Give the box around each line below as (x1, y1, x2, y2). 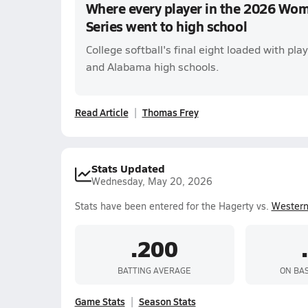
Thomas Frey (142, 105, 199, 119)
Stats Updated (91, 160, 165, 176)
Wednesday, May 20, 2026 (91, 175, 212, 188)
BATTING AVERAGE (118, 264, 191, 276)
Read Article (74, 105, 129, 119)
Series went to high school (85, 16, 247, 36)
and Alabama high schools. (85, 59, 219, 74)
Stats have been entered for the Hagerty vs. (74, 199, 272, 212)
